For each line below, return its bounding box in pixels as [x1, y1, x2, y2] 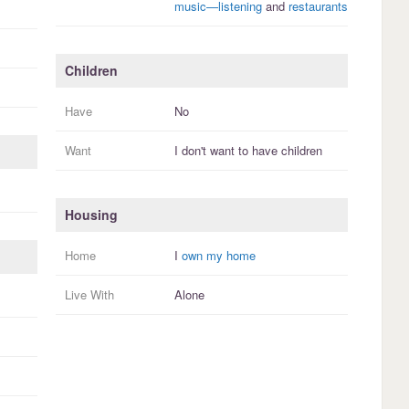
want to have [205, 142, 281, 160]
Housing [64, 205, 118, 225]
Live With [64, 286, 114, 304]
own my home [181, 246, 256, 265]
